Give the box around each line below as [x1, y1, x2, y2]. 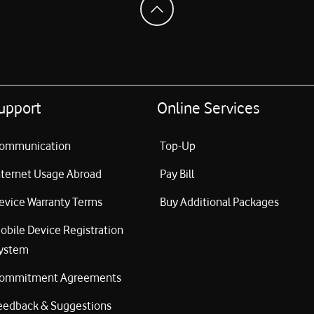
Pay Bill [160, 167, 194, 182]
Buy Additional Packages [160, 195, 279, 210]
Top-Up [160, 139, 196, 153]
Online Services [157, 98, 259, 118]
